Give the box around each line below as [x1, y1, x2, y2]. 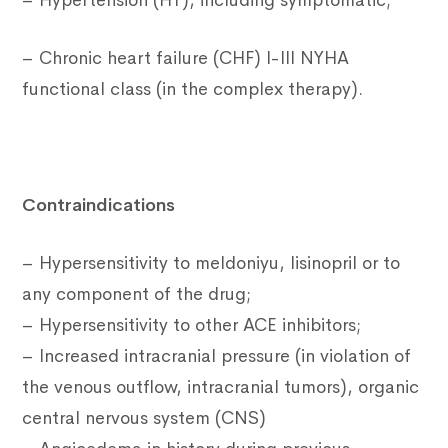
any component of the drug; [22, 283, 252, 306]
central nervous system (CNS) [22, 407, 267, 430]
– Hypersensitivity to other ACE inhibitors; [22, 314, 362, 337]
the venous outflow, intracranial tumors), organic [22, 376, 420, 399]
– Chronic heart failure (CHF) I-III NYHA [22, 47, 350, 70]
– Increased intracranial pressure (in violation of [22, 345, 412, 368]
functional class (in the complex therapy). [22, 78, 364, 101]
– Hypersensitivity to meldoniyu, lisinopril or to [22, 252, 401, 275]
